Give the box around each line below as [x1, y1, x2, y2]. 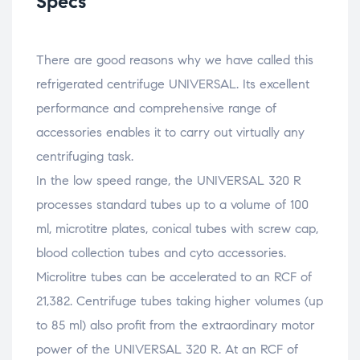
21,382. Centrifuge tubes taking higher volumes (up [36, 293, 323, 309]
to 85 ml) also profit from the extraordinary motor [36, 317, 315, 333]
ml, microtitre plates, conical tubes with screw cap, [36, 221, 318, 237]
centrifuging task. [36, 149, 133, 165]
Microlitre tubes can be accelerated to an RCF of [36, 269, 312, 285]
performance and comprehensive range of [36, 100, 276, 117]
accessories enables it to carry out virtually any [36, 125, 305, 141]
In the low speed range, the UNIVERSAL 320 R [36, 173, 301, 189]
